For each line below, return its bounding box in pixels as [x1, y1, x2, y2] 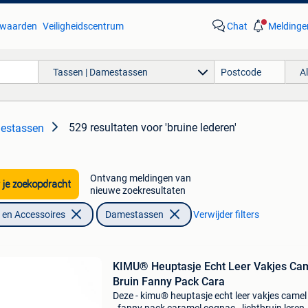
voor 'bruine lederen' [141, 121, 236, 134]
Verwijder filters [192, 209, 259, 220]
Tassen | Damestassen [52, 66, 148, 78]
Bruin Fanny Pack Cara [112, 275, 225, 288]
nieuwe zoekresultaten [89, 185, 186, 196]
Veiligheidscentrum [42, 21, 124, 32]
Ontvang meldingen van [89, 173, 191, 184]
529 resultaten [69, 121, 138, 134]
